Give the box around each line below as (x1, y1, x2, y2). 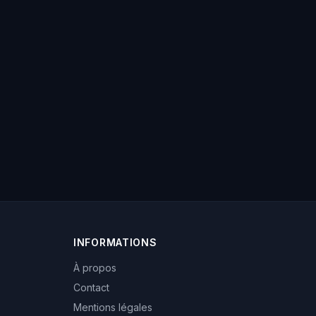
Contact (73, 281, 109, 293)
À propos (73, 262, 116, 274)
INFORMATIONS (73, 236, 157, 248)
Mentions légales (73, 301, 152, 313)
